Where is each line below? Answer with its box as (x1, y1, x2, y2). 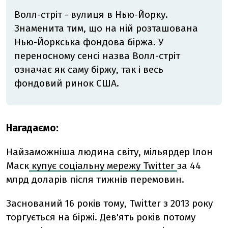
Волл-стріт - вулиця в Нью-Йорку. (14, 9, 168, 21)
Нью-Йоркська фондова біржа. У (14, 36, 163, 48)
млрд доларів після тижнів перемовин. (6, 174, 184, 186)
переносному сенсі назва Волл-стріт (14, 50, 180, 62)
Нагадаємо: (6, 122, 59, 134)
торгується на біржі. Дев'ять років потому (6, 211, 195, 223)
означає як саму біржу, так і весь (14, 64, 163, 76)
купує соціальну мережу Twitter (29, 160, 177, 172)
